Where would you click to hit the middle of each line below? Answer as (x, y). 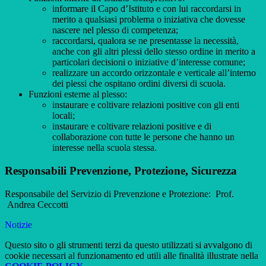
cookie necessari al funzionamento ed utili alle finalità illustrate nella (132, 255)
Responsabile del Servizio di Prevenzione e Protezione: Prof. (119, 194)
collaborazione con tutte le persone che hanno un (143, 137)
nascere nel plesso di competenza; (115, 30)
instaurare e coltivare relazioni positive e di (132, 126)
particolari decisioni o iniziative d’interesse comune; (149, 62)
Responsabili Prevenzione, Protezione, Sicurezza (121, 171)
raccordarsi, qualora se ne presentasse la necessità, (145, 41)
